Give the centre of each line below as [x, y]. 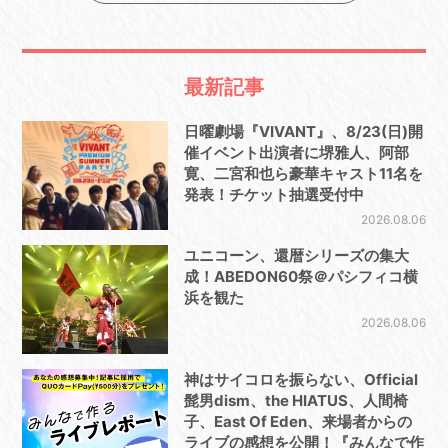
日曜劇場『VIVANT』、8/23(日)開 [303, 132]
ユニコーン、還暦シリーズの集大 [296, 256]
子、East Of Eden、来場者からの [297, 422]
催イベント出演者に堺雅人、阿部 [296, 153]
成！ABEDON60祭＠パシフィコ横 [300, 277]
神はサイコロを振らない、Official [300, 380]
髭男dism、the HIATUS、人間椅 [295, 401]
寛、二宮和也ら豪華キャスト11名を [303, 174]
